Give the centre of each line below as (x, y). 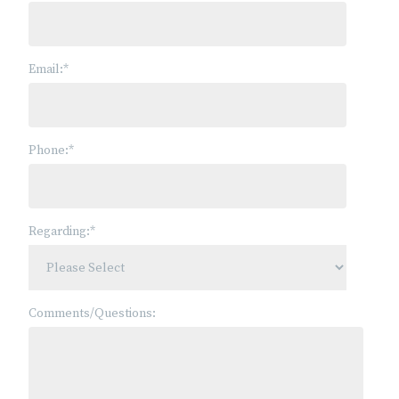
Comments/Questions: (92, 313)
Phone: (49, 150)
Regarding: (59, 231)
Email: (46, 69)
